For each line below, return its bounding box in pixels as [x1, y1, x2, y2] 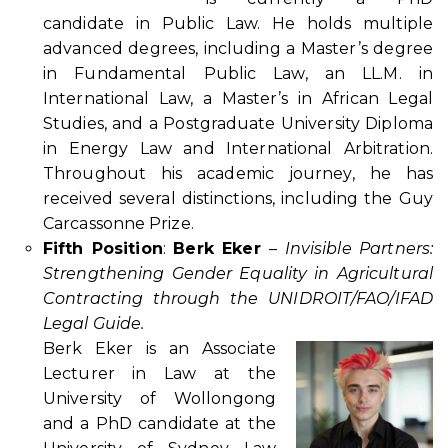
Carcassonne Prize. [43, 213, 194, 233]
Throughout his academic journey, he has [43, 163, 433, 183]
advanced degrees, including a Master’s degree [43, 38, 433, 58]
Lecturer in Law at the [43, 363, 276, 383]
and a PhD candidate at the [43, 413, 276, 433]
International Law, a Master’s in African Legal [43, 88, 433, 108]
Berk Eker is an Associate [43, 338, 276, 358]
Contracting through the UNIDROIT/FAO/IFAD [43, 288, 433, 308]
